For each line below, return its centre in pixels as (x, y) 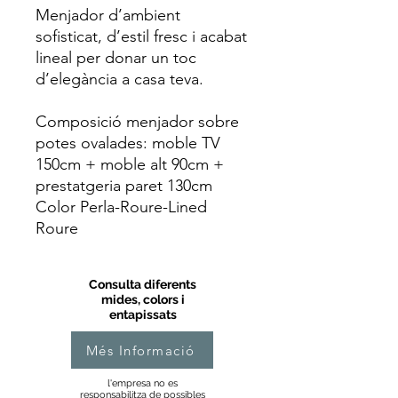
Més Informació (140, 350)
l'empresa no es (143, 383)
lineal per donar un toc (116, 58)
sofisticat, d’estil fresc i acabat (141, 36)
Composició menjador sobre (137, 122)
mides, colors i (143, 299)
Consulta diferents (143, 284)
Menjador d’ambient (108, 15)
